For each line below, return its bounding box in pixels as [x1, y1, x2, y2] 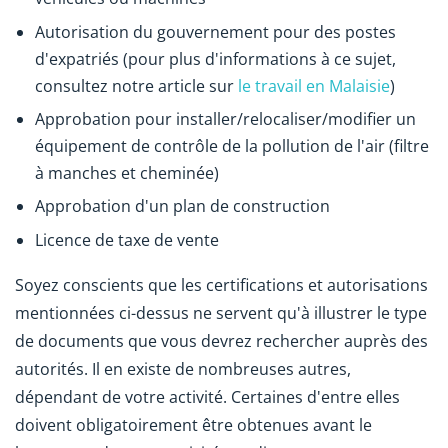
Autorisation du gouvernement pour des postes [35, 20, 396, 43]
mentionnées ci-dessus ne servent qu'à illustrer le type [15, 302, 427, 325]
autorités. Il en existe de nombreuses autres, [15, 358, 351, 381]
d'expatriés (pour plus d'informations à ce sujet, [35, 47, 396, 70]
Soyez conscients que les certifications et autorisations [15, 274, 428, 297]
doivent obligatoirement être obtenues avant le [15, 414, 372, 437]
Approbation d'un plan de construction [35, 195, 330, 218]
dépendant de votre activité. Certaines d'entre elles [15, 386, 400, 409]
